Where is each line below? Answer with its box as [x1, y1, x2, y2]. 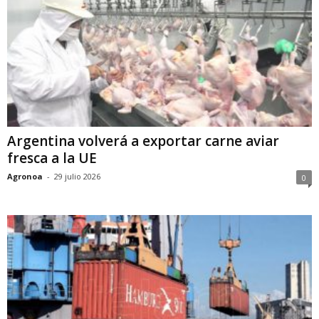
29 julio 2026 [54, 170, 100, 182]
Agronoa [7, 170, 43, 182]
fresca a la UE [7, 148, 97, 167]
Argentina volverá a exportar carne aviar [7, 131, 279, 150]
